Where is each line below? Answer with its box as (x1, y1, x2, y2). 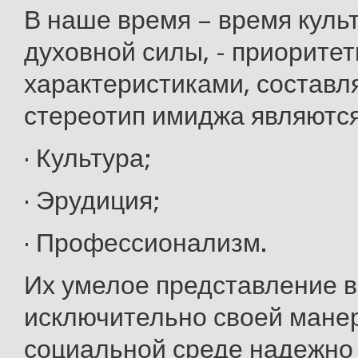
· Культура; (24, 142, 151, 174)
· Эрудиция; (24, 185, 160, 217)
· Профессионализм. (24, 227, 267, 259)
